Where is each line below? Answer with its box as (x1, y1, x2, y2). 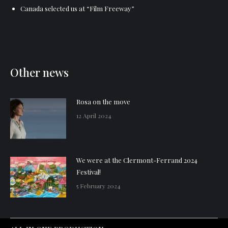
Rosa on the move (76, 97, 130, 106)
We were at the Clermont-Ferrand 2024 (76, 156, 197, 165)
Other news (10, 65, 69, 80)
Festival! (76, 167, 101, 177)
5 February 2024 (76, 182, 121, 190)
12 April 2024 (76, 111, 111, 120)
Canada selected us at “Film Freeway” (20, 4, 134, 13)
